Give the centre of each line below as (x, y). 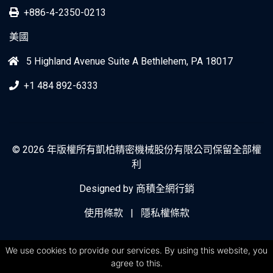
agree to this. (136, 263)
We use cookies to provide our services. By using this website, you (136, 250)
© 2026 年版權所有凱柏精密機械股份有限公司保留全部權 (136, 150)
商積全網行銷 (165, 189)
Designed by (107, 189)
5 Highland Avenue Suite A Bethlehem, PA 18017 (128, 62)
